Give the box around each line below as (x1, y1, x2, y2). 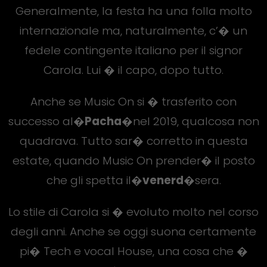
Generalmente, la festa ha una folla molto (15, 2, 252, 19)
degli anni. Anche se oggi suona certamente (11, 223, 256, 240)
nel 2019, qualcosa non (132, 113, 259, 129)
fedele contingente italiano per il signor (24, 42, 243, 58)
